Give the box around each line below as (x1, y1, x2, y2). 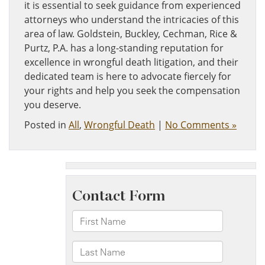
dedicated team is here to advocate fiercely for (24, 69, 231, 83)
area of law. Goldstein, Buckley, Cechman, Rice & (24, 27, 237, 40)
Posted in (24, 118, 69, 131)
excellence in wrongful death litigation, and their (24, 55, 238, 69)
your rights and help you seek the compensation (24, 83, 240, 97)
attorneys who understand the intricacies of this (24, 12, 239, 26)
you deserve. (24, 98, 81, 111)
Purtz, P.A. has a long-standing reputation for (24, 41, 224, 54)
